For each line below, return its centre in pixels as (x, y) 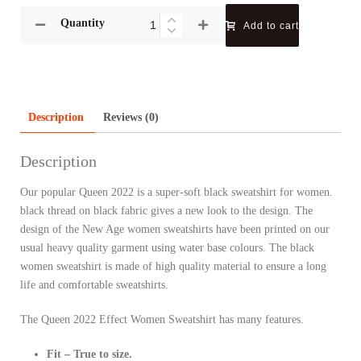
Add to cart (271, 25)
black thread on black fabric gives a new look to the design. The (166, 211)
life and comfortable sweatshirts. (94, 285)
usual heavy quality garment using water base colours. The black (167, 248)
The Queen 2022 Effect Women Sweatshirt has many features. (162, 320)
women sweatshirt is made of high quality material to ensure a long (173, 267)
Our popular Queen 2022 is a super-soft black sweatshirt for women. (176, 193)
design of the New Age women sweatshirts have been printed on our (175, 230)
